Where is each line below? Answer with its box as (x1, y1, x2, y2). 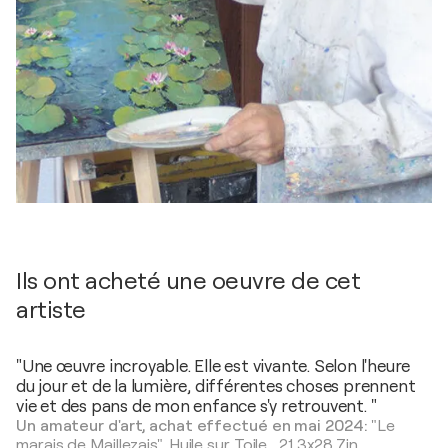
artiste (16, 296, 86, 325)
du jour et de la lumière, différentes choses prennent (16, 377, 416, 397)
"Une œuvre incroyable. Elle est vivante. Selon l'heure (16, 357, 411, 377)
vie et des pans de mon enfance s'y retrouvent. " (16, 397, 377, 417)
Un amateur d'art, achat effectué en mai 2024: (16, 417, 372, 436)
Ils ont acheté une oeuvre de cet (16, 267, 360, 296)
